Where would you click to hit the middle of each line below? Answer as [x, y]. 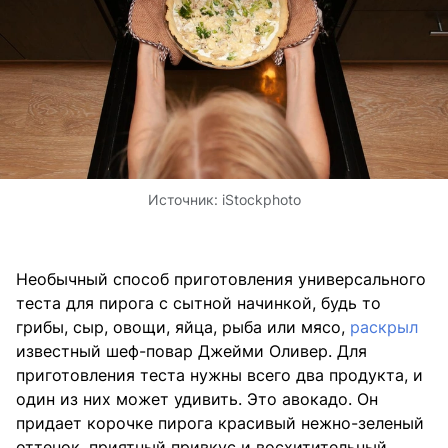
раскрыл [384, 326]
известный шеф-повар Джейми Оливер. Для [191, 350]
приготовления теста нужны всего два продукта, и [219, 374]
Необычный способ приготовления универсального [221, 278]
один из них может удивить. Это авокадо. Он [197, 398]
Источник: [184, 199]
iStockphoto [261, 199]
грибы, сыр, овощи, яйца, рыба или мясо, [183, 326]
